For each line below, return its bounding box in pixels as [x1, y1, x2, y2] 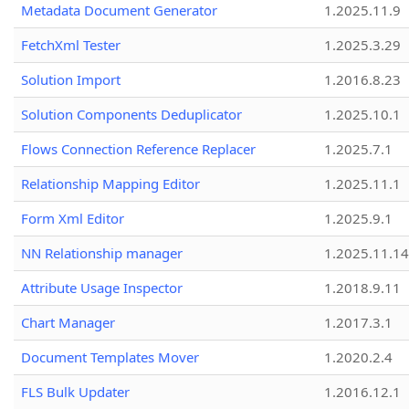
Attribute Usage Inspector [21, 278, 183, 298]
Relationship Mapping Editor [21, 174, 200, 194]
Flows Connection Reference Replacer [21, 140, 256, 159]
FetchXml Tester [21, 36, 121, 55]
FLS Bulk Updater [21, 383, 130, 402]
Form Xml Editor [21, 209, 124, 228]
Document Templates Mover [21, 348, 199, 367]
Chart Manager [21, 313, 115, 332]
